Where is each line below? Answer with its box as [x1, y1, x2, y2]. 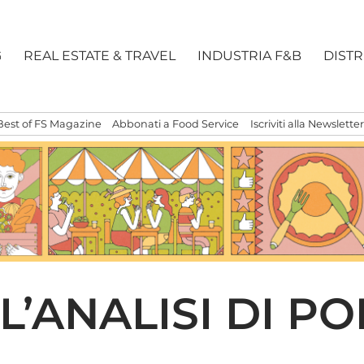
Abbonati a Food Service [112, 118, 240, 131]
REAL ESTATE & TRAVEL [24, 48, 176, 64]
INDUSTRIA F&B [197, 48, 302, 64]
